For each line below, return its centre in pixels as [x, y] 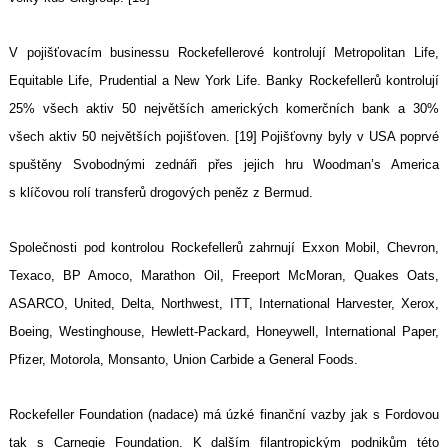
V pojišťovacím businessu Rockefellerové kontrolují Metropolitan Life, [224, 53]
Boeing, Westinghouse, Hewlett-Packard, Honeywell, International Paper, [224, 332]
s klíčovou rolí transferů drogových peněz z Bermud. [161, 193]
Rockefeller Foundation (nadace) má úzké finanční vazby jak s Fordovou [224, 415]
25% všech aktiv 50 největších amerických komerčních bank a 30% [224, 109]
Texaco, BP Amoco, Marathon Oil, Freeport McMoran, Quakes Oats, [224, 276]
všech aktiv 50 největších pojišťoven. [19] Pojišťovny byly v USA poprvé [224, 137]
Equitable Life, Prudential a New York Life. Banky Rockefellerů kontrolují [224, 81]
